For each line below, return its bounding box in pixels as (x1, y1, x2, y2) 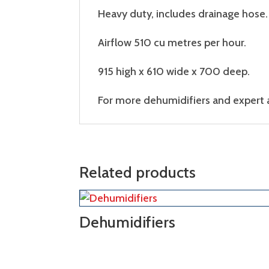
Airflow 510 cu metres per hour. (98, 36, 246, 50)
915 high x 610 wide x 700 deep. (98, 65, 250, 79)
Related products (79, 162, 196, 182)
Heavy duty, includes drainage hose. (98, 7, 268, 21)
